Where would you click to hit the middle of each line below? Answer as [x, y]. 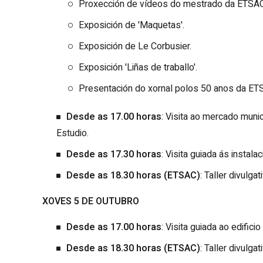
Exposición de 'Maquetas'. [131, 25]
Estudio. [73, 133]
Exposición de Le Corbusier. [135, 46]
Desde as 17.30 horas [114, 154]
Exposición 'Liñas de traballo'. [138, 67]
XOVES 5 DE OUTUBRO [91, 201]
